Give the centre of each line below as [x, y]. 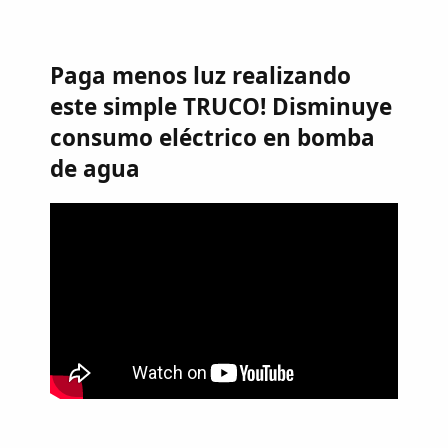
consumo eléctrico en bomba [212, 138]
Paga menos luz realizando [200, 76]
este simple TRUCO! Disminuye [221, 107]
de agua [95, 169]
